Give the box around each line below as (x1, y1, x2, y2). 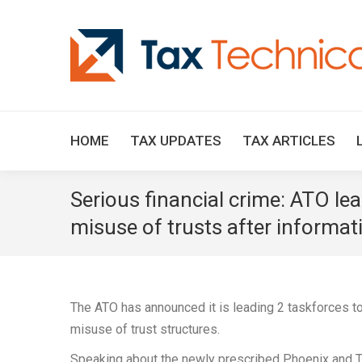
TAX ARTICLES (242, 133, 335, 149)
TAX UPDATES (130, 133, 221, 149)
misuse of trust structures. (70, 322, 220, 337)
